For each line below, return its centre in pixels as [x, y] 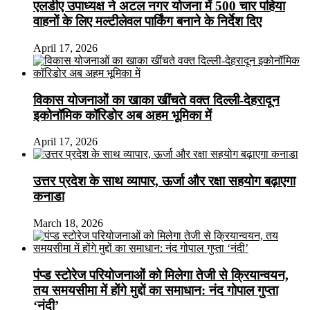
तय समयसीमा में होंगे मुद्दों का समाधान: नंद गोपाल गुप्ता [156, 290]
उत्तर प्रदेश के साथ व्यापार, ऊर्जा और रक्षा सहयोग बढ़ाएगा [164, 181]
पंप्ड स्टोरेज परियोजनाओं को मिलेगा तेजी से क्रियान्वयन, [161, 275]
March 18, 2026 [68, 223]
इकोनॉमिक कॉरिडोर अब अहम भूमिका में [122, 115]
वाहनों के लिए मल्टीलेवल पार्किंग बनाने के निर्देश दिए [147, 21]
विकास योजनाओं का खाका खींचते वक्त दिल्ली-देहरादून [156, 100]
